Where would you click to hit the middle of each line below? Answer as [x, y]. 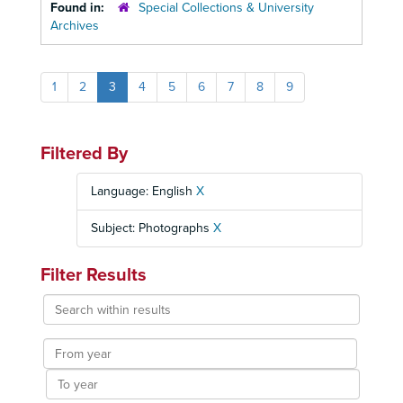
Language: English [143, 191]
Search [62, 302]
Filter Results [94, 275]
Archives [75, 26]
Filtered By [84, 154]
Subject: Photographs [152, 228]
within [60, 320]
